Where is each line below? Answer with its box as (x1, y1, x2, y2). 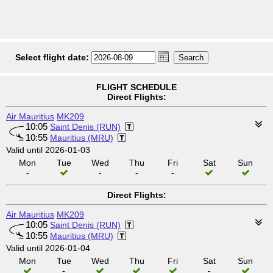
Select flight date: (15, 52, 89, 62)
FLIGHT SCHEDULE (96, 82, 177, 92)
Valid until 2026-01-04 (6, 243, 90, 253)
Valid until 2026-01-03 (6, 145, 90, 155)
